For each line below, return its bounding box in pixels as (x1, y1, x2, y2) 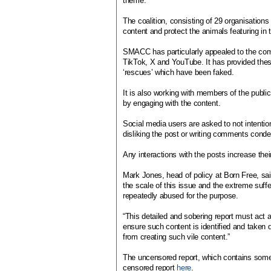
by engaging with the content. (123, 99, 221, 108)
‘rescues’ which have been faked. (123, 68, 234, 77)
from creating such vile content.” (123, 232, 230, 241)
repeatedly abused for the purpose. (123, 191, 238, 200)
